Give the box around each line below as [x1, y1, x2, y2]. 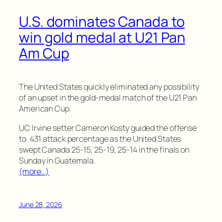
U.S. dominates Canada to [19, 12, 185, 32]
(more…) [19, 166, 50, 177]
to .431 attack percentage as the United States [19, 133, 181, 144]
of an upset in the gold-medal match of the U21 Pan [19, 92, 197, 104]
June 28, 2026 [19, 199, 62, 209]
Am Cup [19, 44, 69, 63]
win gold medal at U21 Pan [19, 28, 185, 48]
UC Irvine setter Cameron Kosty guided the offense [19, 122, 197, 133]
